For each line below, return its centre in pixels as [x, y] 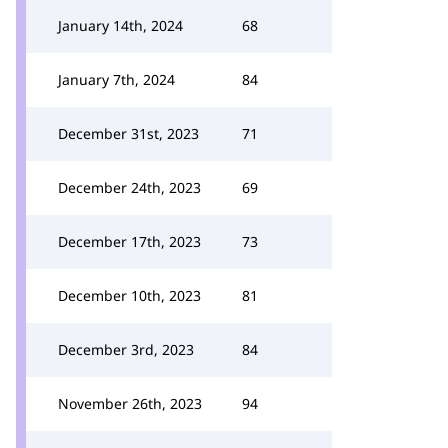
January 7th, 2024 [116, 79]
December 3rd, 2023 [126, 349]
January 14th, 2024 [120, 25]
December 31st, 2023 [128, 133]
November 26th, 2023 [130, 403]
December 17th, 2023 [129, 241]
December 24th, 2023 [129, 187]
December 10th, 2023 [129, 295]
